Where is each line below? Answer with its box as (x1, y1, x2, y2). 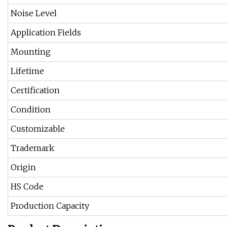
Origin (11, 162, 36, 173)
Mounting (11, 47, 51, 57)
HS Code (11, 181, 44, 192)
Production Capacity (11, 201, 89, 211)
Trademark (11, 143, 54, 154)
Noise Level (11, 8, 57, 19)
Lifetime (11, 66, 44, 77)
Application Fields (11, 27, 81, 38)
